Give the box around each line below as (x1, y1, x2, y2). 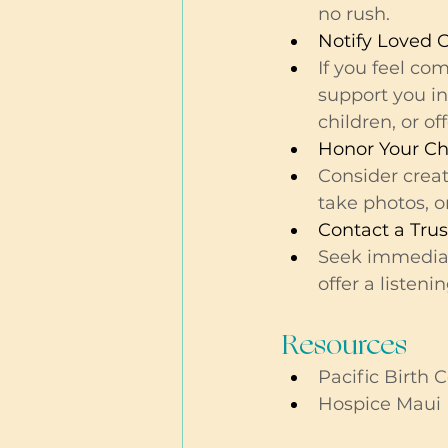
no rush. (318, 3, 390, 26)
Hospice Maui (318, 393, 446, 416)
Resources (282, 323, 413, 367)
